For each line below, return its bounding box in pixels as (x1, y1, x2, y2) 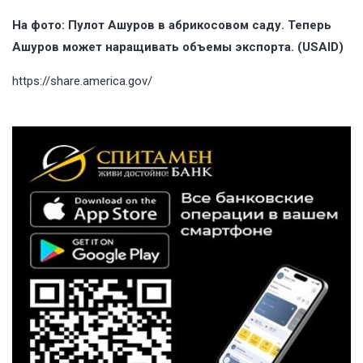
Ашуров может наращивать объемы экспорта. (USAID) (12, 40, 344, 55)
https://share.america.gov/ (12, 74, 152, 89)
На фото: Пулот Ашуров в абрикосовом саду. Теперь (12, 18, 331, 33)
